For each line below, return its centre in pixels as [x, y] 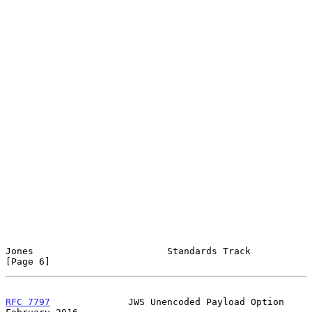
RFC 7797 [28, 302]
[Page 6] [28, 261]
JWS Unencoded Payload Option [167, 302]
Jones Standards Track [128, 251]
